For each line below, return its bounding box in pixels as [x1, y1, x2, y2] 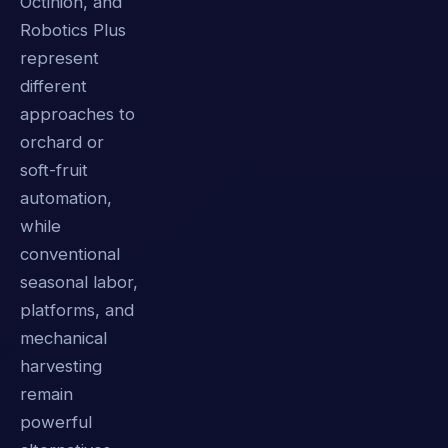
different [20, 76, 87, 97]
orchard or [20, 132, 104, 153]
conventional [20, 244, 120, 265]
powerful [20, 412, 92, 433]
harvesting [20, 356, 102, 377]
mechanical [20, 328, 107, 349]
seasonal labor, [20, 272, 138, 293]
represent [20, 48, 99, 69]
